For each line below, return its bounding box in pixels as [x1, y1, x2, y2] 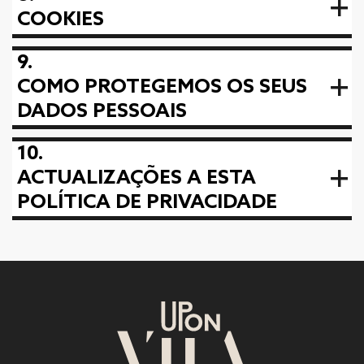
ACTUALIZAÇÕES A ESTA [17, 167, 256, 190]
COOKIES [17, 7, 104, 32]
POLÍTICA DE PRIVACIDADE [17, 191, 277, 214]
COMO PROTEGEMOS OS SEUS [17, 76, 307, 99]
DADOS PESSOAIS [17, 100, 187, 123]
